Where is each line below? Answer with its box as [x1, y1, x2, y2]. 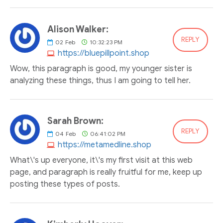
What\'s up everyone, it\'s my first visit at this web [10, 155, 193, 165]
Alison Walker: [47, 24, 109, 35]
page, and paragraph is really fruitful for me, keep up [10, 167, 202, 177]
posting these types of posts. [10, 179, 120, 189]
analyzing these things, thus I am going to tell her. [10, 76, 191, 86]
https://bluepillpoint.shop [58, 48, 149, 58]
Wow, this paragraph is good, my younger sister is [10, 64, 192, 74]
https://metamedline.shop [58, 140, 151, 150]
